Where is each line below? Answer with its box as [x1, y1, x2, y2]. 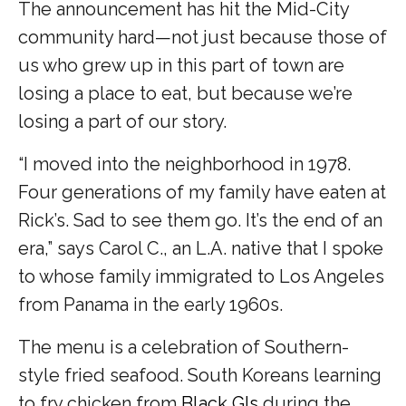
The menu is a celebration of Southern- [18, 335, 349, 358]
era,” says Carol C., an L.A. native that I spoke [18, 237, 383, 259]
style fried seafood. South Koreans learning [18, 363, 382, 386]
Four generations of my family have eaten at [18, 180, 386, 203]
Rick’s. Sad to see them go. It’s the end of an [18, 208, 382, 231]
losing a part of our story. [18, 110, 231, 132]
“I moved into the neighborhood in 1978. [18, 152, 351, 175]
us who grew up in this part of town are [18, 53, 344, 76]
